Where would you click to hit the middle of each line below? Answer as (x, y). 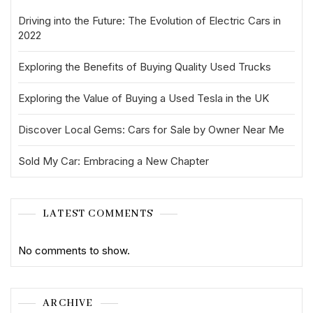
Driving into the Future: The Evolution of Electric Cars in (150, 21)
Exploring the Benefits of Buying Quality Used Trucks (145, 67)
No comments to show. (74, 250)
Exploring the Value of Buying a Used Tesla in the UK (144, 98)
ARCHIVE (68, 303)
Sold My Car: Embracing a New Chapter (114, 161)
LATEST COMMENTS (98, 214)
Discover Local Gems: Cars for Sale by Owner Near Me (151, 130)
